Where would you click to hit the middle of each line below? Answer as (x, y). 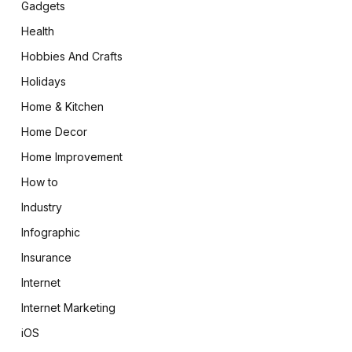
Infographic (50, 232)
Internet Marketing (68, 308)
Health (37, 31)
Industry (41, 207)
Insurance (46, 257)
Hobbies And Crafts (71, 56)
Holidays (43, 81)
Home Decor (54, 132)
